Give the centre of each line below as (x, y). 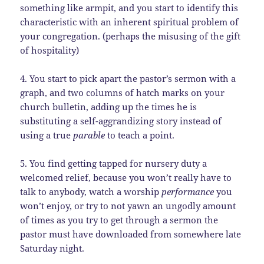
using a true (47, 135)
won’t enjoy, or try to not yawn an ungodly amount (128, 205)
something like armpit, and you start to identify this (129, 7)
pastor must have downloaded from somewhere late (131, 234)
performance (188, 191)
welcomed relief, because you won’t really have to (126, 177)
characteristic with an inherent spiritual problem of (130, 22)
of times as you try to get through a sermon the (119, 220)
